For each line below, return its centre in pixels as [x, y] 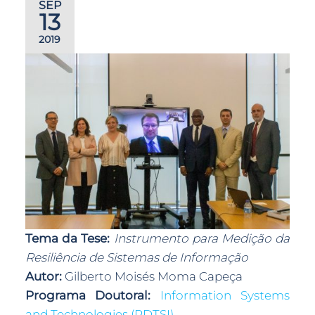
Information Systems [225, 295]
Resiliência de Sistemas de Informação [136, 257]
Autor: [45, 276]
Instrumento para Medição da [200, 238]
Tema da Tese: [67, 238]
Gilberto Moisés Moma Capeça [153, 276]
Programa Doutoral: [88, 295]
